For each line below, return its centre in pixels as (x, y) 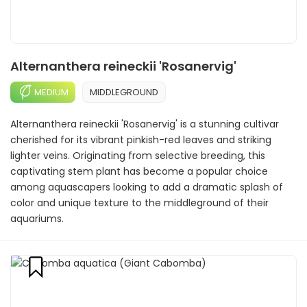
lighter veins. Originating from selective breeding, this (138, 156)
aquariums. (37, 219)
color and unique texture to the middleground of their (139, 203)
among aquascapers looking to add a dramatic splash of (147, 187)
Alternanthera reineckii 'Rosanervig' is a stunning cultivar (145, 124)
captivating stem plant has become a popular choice (139, 171)
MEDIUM (51, 92)
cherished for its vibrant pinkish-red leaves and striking (141, 140)
